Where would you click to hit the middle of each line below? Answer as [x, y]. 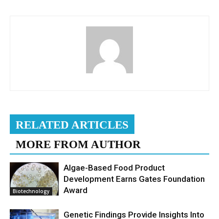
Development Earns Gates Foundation [134, 179]
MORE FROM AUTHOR [78, 144]
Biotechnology [31, 191]
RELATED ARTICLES [72, 125]
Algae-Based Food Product [114, 167]
